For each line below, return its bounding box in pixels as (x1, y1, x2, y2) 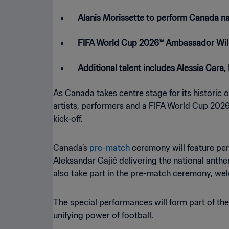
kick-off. (53, 113, 83, 124)
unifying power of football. (53, 210, 153, 221)
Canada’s (53, 143, 89, 153)
